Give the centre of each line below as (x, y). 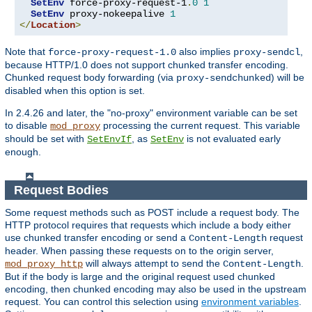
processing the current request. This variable (200, 126)
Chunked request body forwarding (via (91, 78)
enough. (23, 152)
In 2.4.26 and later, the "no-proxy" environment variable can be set (151, 113)
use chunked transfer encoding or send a (97, 238)
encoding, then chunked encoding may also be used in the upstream (156, 289)
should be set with (46, 139)
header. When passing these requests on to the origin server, (139, 251)
